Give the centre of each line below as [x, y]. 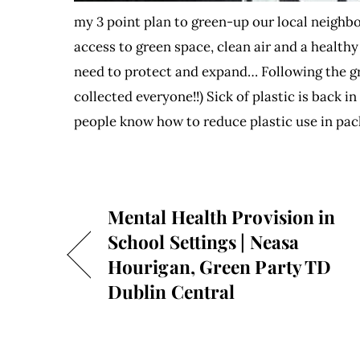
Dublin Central [172, 292]
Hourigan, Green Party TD [220, 267]
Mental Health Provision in [222, 217]
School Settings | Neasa [204, 242]
